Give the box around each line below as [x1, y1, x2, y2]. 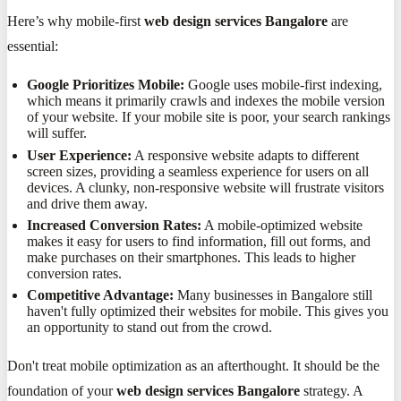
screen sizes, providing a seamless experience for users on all [27, 163, 370, 179]
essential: [7, 38, 58, 55]
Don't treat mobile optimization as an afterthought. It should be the [7, 358, 380, 374]
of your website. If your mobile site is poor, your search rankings [27, 109, 391, 125]
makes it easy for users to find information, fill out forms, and [27, 233, 371, 249]
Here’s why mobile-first [7, 13, 144, 30]
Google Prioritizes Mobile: [27, 77, 185, 93]
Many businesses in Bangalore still [174, 287, 373, 303]
